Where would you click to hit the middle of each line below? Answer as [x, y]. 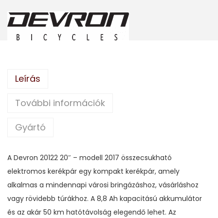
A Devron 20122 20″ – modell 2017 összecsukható [90, 157]
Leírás [28, 78]
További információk [60, 103]
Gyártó [30, 127]
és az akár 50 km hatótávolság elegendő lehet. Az [92, 212]
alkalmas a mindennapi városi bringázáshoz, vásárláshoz [103, 185]
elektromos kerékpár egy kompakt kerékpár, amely [93, 171]
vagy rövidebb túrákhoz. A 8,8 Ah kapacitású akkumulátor [105, 198]
